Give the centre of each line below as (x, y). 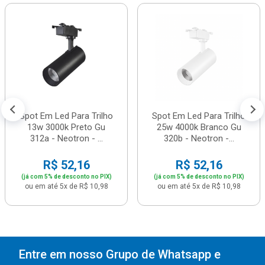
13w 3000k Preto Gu (66, 127)
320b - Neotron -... (199, 138)
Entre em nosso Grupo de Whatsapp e (120, 254)
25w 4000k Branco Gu (199, 127)
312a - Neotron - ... (66, 138)
